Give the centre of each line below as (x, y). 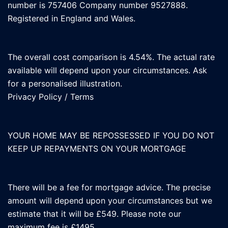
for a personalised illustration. (65, 84)
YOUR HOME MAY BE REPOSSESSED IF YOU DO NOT (111, 136)
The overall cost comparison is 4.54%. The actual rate (111, 57)
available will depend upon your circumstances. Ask (107, 70)
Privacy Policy (35, 97)
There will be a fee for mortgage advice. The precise (109, 188)
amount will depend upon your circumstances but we (110, 201)
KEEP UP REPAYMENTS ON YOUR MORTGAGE (97, 149)
